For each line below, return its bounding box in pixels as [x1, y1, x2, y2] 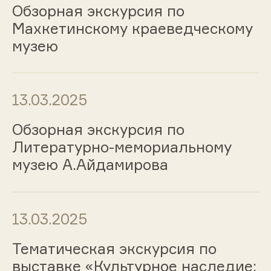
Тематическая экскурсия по [11, 239, 217, 258]
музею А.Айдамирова [11, 155, 168, 174]
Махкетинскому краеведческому [11, 19, 253, 38]
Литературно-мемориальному [11, 138, 232, 157]
